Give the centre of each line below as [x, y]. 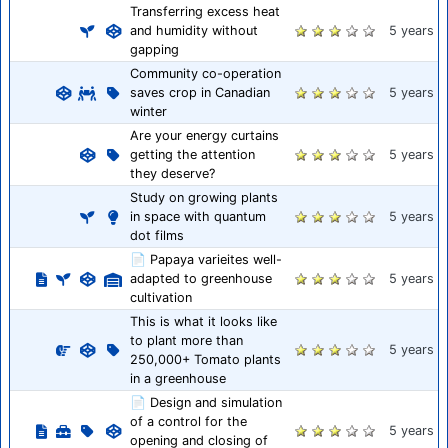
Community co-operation [205, 74]
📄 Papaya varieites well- [206, 260]
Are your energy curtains [204, 136]
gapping [154, 50]
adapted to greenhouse [201, 279]
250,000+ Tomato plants [205, 360]
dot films [157, 236]
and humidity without [194, 31]
